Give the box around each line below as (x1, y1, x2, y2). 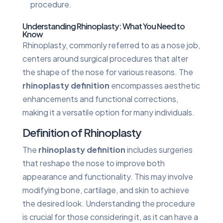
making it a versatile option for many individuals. (22, 107, 195, 117)
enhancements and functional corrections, (22, 93, 178, 104)
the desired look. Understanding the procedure (22, 198, 195, 209)
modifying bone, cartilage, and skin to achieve (22, 184, 189, 195)
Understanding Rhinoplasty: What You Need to (22, 20, 185, 31)
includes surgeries (125, 144, 193, 155)
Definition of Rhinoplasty (22, 125, 141, 139)
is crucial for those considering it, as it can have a (22, 211, 198, 222)
